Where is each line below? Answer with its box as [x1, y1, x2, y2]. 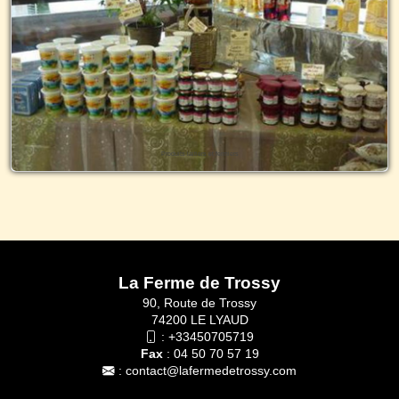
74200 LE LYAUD [151, 313, 248, 328]
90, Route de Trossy [142, 297, 256, 311]
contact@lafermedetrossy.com [126, 364, 297, 379]
